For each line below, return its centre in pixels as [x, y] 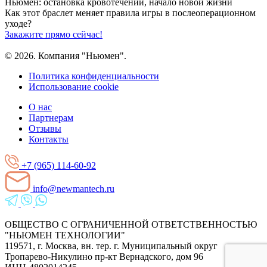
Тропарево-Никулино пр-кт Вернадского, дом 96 [104, 256]
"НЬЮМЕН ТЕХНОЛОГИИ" [65, 235]
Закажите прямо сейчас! [54, 34]
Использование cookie [74, 86]
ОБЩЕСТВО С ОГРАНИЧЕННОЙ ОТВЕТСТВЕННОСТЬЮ [131, 224]
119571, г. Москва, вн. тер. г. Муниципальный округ [111, 246]
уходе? [18, 23]
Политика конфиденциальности [94, 76]
